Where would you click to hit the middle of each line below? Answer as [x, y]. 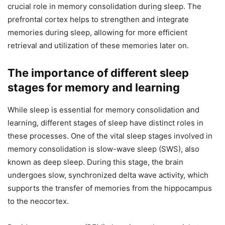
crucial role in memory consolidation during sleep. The [104, 7]
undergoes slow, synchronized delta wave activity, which [108, 175]
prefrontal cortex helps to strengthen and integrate [98, 20]
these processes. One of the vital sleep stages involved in [110, 136]
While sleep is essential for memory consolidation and [103, 110]
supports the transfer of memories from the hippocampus [110, 188]
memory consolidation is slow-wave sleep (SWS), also [103, 149]
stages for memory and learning [94, 88]
